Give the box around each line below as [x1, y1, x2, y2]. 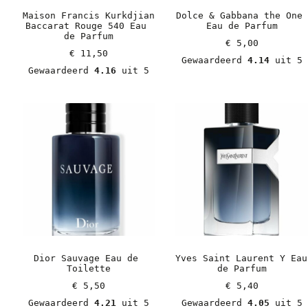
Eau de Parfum [206, 21, 278, 32]
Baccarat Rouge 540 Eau [25, 21, 146, 32]
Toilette [66, 263, 111, 274]
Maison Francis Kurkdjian [22, 10, 155, 21]
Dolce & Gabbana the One [175, 10, 302, 21]
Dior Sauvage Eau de [33, 253, 138, 264]
